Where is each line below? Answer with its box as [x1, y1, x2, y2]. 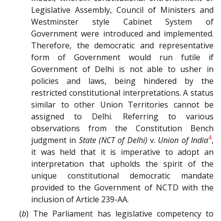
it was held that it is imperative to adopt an [31, 146, 214, 157]
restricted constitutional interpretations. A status [31, 87, 214, 98]
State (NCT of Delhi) [78, 134, 147, 146]
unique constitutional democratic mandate [31, 170, 214, 181]
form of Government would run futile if [31, 51, 214, 63]
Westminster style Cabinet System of [31, 16, 214, 27]
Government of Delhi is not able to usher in [31, 63, 214, 74]
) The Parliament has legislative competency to [26, 208, 214, 219]
